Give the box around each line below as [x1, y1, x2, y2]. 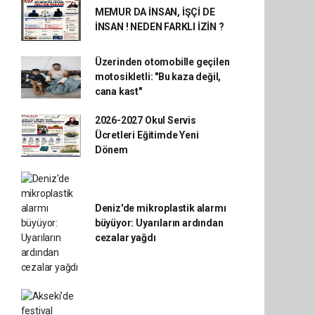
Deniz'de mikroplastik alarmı [94, 202, 226, 214]
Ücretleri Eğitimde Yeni [94, 129, 199, 141]
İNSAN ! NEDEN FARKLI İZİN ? [94, 21, 224, 32]
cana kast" [94, 86, 142, 97]
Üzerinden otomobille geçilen [94, 56, 230, 67]
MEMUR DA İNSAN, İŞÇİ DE [94, 6, 215, 18]
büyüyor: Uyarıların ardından [94, 217, 224, 229]
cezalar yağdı [94, 232, 156, 243]
